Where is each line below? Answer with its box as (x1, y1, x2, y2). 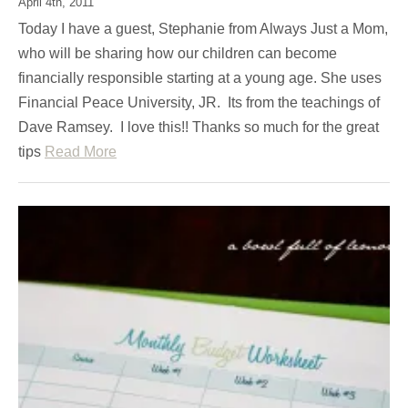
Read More (45, 143, 117, 159)
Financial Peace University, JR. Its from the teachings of (18, 94, 380, 110)
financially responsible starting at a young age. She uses (18, 69, 382, 86)
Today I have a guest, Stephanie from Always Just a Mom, (18, 20, 388, 36)
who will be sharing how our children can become (18, 45, 337, 61)
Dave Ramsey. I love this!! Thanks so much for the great (18, 118, 379, 135)
